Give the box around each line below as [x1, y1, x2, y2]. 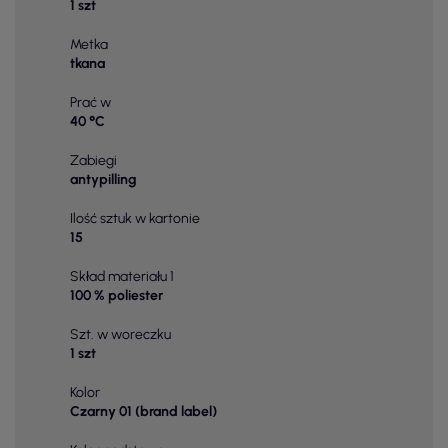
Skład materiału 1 [70, 268, 174, 286]
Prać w [70, 94, 111, 112]
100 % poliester [70, 287, 163, 305]
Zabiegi [70, 152, 117, 170]
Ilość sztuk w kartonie [70, 210, 200, 228]
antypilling [70, 171, 137, 189]
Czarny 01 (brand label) [70, 403, 217, 421]
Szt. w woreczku [70, 326, 171, 344]
